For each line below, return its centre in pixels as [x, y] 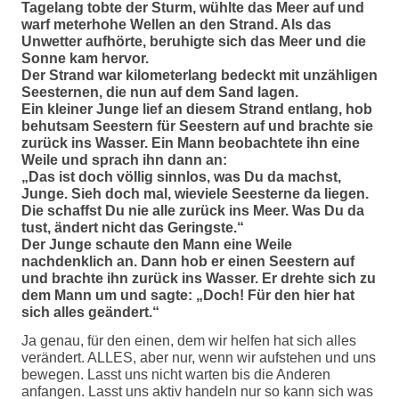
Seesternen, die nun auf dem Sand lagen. [160, 92]
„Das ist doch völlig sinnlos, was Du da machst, [181, 177]
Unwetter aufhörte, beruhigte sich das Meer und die [194, 41]
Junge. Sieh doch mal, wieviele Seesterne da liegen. [195, 194]
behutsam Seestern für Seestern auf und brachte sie [197, 126]
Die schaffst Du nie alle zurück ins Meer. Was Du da [193, 211]
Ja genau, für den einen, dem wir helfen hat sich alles [189, 341]
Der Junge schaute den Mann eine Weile [157, 244]
